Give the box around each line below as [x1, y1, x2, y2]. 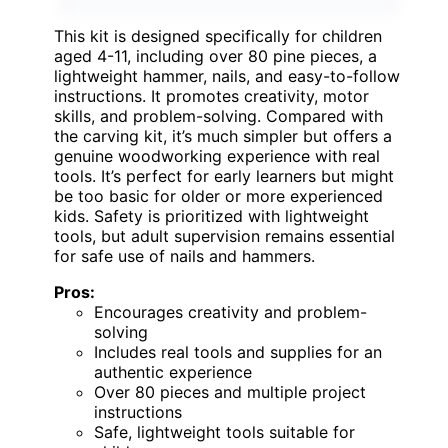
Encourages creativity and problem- [94, 301, 367, 322]
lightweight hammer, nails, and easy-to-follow [54, 65, 400, 86]
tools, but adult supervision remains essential [54, 225, 395, 246]
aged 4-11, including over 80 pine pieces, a [54, 45, 377, 66]
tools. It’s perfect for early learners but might [54, 165, 394, 186]
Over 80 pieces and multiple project [94, 381, 366, 402]
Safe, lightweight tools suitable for [94, 421, 355, 442]
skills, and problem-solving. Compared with [54, 105, 383, 126]
